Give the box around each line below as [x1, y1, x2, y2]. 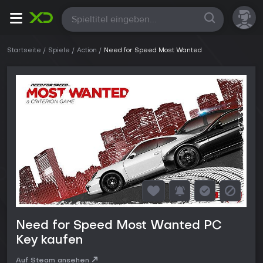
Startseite [7, 48, 41, 54]
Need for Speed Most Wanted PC [16, 220, 222, 232]
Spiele [48, 48, 70, 54]
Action [77, 48, 97, 54]
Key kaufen [16, 235, 83, 247]
